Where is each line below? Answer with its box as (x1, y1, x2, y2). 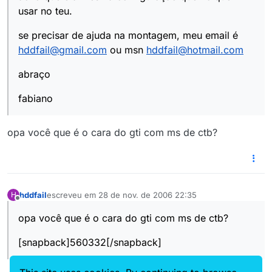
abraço (18, 68, 50, 81)
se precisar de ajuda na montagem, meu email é (18, 29, 238, 42)
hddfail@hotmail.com (146, 44, 243, 56)
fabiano (18, 92, 53, 105)
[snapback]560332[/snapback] (18, 236, 161, 249)
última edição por (46, 195, 110, 205)
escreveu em (47, 189, 98, 200)
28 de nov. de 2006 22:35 (98, 189, 197, 200)
